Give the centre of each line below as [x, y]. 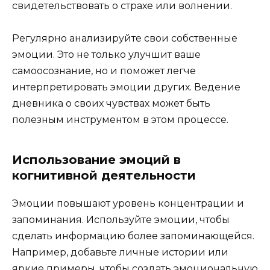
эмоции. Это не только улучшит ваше [106, 54]
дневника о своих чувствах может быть [111, 103]
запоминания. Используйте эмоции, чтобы [121, 219]
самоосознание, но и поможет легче [104, 71]
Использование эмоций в [96, 159]
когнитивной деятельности [104, 175]
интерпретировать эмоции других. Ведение [126, 87]
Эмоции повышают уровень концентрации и [128, 203]
